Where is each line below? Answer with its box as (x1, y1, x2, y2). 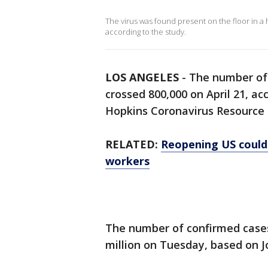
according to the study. (105, 26, 186, 37)
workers (105, 154, 150, 168)
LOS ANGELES (105, 70, 179, 84)
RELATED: (105, 137, 161, 151)
